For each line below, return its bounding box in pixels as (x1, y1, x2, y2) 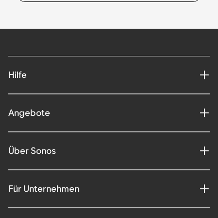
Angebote (8, 107, 50, 119)
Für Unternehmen (8, 183, 79, 195)
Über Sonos (8, 145, 56, 157)
